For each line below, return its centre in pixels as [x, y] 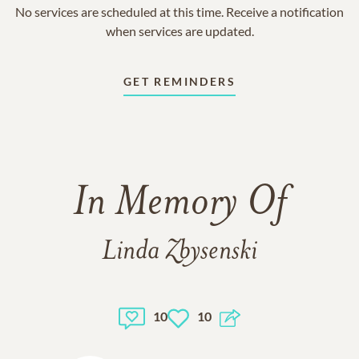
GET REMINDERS [179, 81]
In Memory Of [179, 204]
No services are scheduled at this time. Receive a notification [179, 12]
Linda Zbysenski [179, 252]
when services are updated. [179, 31]
